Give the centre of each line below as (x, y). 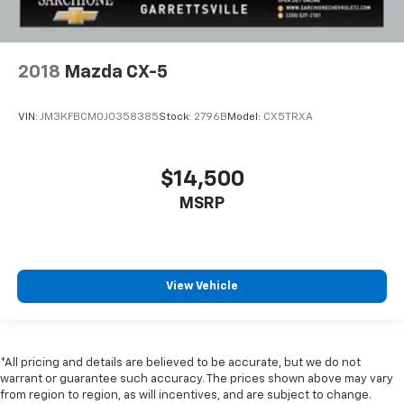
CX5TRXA (288, 117)
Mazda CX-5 (116, 73)
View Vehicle (202, 286)
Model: (245, 117)
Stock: (176, 117)
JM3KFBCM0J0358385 (99, 117)
